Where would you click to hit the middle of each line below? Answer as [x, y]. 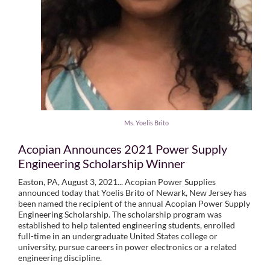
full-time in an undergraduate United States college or [118, 236]
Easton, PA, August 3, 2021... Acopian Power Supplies [117, 181]
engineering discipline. [60, 257]
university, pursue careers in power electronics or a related [127, 246]
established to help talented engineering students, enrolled [127, 225]
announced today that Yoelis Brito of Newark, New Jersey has [132, 192]
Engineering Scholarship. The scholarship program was [120, 214]
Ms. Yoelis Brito [146, 122]
